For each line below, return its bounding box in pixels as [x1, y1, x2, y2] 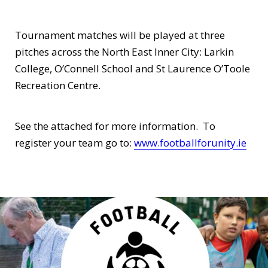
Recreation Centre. [15, 78, 100, 92]
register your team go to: [15, 136, 134, 150]
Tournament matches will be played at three [15, 28, 225, 42]
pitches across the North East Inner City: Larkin [15, 45, 234, 59]
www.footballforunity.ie [134, 136, 246, 150]
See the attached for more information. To [15, 119, 215, 133]
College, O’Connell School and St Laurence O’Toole [15, 62, 250, 75]
